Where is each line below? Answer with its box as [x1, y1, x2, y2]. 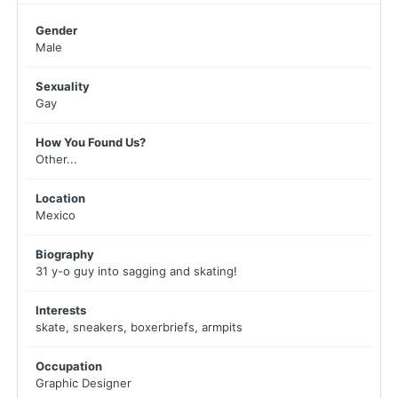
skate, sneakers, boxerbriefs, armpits [36, 320, 243, 334]
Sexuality [36, 79, 90, 93]
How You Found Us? [36, 135, 146, 149]
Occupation [36, 359, 102, 373]
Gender [36, 23, 77, 37]
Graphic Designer [36, 376, 131, 390]
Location [36, 191, 85, 205]
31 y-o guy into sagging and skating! [36, 264, 237, 278]
